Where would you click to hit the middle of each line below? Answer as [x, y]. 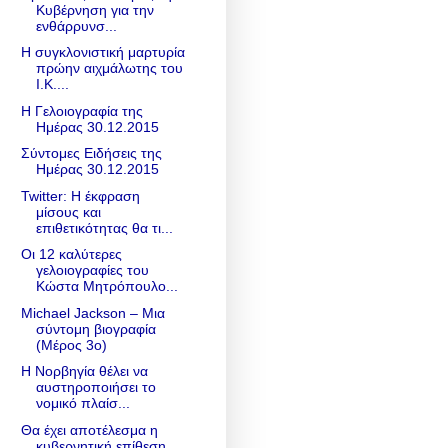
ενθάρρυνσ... [76, 25]
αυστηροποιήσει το [95, 387]
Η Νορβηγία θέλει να [84, 371]
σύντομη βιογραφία [95, 328]
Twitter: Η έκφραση [80, 195]
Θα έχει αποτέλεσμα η [89, 429]
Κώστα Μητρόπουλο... [106, 286]
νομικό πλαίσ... [82, 403]
